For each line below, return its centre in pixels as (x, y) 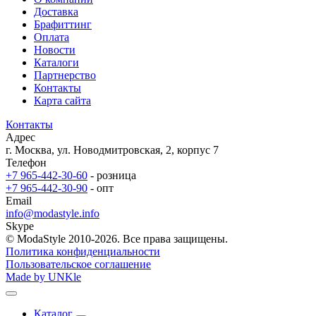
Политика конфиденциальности (83, 251)
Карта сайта (62, 100)
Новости (55, 49)
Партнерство (65, 75)
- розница (113, 175)
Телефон (26, 162)
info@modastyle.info (53, 213)
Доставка (56, 11)
